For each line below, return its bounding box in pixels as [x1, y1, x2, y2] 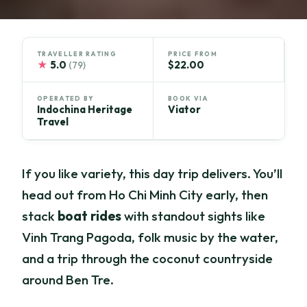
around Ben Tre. [22, 271, 114, 288]
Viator [168, 103, 201, 116]
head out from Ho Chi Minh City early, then [22, 186, 269, 204]
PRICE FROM [168, 49, 218, 58]
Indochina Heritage [37, 103, 133, 116]
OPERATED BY [37, 95, 95, 103]
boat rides [58, 208, 122, 225]
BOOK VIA [168, 95, 209, 103]
